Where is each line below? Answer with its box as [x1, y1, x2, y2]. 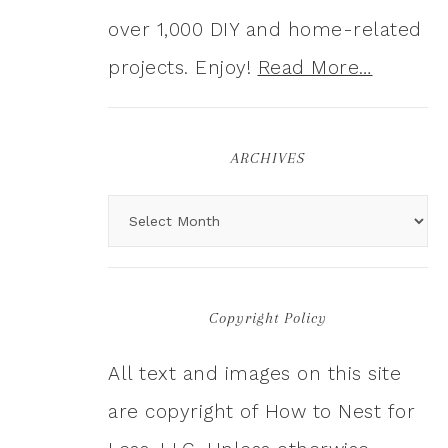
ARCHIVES [231, 149, 305, 168]
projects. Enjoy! [108, 56, 258, 80]
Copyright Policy [209, 309, 327, 328]
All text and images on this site [108, 362, 401, 386]
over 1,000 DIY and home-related [108, 18, 422, 42]
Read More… [257, 56, 373, 80]
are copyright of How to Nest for [108, 400, 415, 424]
